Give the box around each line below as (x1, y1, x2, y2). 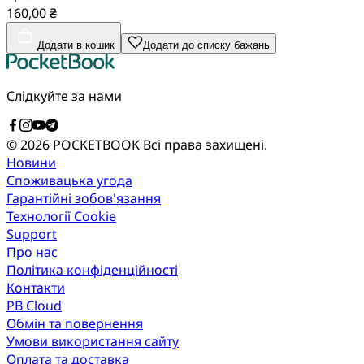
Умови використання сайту (6, 331, 179, 350)
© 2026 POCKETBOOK (6, 135, 143, 154)
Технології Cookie (6, 206, 116, 225)
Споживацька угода (6, 171, 132, 189)
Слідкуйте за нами (6, 86, 122, 105)
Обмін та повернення (6, 314, 143, 332)
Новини (6, 153, 56, 171)
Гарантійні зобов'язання (6, 188, 161, 207)
